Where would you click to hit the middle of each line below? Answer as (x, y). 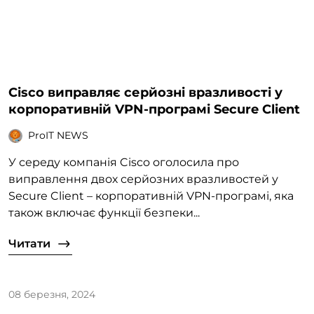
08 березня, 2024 (52, 294)
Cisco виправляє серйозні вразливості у (145, 92)
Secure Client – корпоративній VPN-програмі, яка (151, 196)
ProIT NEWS (58, 136)
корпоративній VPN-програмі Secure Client (154, 109)
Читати (29, 243)
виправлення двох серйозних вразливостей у (143, 179)
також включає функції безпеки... (104, 212)
